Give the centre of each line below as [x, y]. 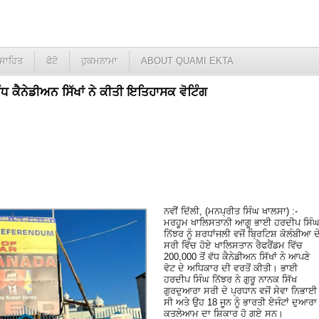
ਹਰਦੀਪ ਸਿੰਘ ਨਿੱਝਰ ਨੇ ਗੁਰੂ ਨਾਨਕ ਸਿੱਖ [230, 279]
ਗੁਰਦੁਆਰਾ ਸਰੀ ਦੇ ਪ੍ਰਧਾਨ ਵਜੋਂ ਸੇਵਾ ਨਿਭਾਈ [240, 291]
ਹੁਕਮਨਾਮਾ [99, 61]
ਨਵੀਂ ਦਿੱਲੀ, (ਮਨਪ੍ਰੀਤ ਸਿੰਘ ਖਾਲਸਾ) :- [231, 211]
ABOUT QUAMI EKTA [187, 61]
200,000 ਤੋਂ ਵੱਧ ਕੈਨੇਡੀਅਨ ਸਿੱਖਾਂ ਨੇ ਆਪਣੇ [237, 256]
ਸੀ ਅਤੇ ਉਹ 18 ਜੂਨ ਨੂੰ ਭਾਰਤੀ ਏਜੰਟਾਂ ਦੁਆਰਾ [240, 302]
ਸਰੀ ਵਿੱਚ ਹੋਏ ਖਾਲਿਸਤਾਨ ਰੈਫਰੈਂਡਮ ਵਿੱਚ [233, 245]
